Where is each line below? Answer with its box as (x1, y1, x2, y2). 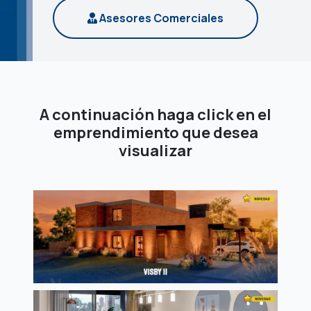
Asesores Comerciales (97, 10, 224, 26)
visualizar (119, 140, 192, 161)
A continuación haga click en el (40, 104, 271, 125)
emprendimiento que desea (53, 122, 258, 143)
